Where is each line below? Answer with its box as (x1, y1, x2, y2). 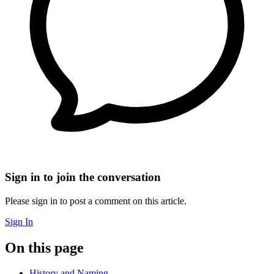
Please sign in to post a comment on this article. (5, 195, 187, 206)
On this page (5, 239, 84, 256)
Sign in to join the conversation (5, 170, 161, 183)
